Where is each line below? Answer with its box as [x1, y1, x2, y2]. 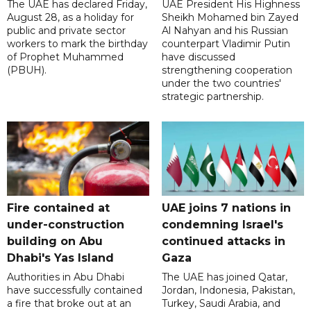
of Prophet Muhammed [7, 51, 124, 64]
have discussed [161, 51, 235, 64]
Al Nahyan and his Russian [161, 24, 288, 37]
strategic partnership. [161, 90, 264, 103]
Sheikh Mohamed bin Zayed [161, 11, 299, 24]
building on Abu [7, 235, 103, 249]
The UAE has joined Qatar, [161, 271, 287, 284]
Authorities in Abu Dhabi [7, 271, 124, 284]
